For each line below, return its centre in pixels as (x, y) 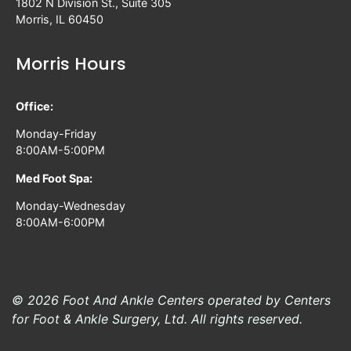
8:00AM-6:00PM (60, 223)
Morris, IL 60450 (60, 19)
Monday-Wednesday (71, 206)
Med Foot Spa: (54, 178)
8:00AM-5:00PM (60, 150)
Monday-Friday (56, 134)
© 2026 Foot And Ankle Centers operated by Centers (171, 300)
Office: (34, 107)
